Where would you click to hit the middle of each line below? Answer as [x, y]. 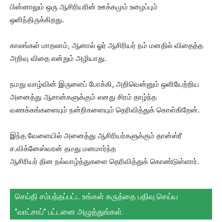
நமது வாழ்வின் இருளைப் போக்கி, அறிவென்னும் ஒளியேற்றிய [105, 84]
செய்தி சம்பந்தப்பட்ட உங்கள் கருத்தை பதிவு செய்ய [96, 196]
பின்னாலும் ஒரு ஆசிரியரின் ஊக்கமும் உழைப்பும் [84, 6]
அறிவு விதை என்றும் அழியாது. [58, 58]
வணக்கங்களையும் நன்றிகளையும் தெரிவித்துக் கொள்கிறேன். [105, 110]
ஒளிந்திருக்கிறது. [37, 19]
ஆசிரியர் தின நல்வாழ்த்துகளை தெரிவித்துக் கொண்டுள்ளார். [105, 161]
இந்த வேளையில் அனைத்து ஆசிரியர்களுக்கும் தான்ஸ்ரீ [96, 135]
